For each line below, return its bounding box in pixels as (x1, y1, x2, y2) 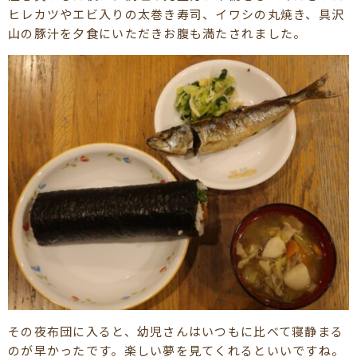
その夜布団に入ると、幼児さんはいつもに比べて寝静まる (8, 323, 344, 340)
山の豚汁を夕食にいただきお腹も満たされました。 (8, 25, 307, 42)
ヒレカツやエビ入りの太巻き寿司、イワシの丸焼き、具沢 (8, 6, 345, 23)
